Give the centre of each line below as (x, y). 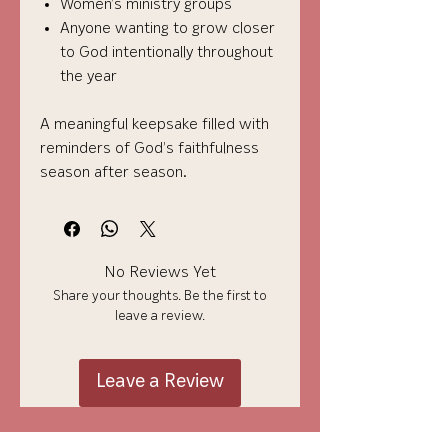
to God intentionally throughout (166, 53)
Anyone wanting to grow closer (167, 29)
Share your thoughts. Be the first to (160, 296)
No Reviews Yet (160, 273)
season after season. (113, 173)
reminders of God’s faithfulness (149, 149)
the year (88, 77)
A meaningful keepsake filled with (154, 125)
